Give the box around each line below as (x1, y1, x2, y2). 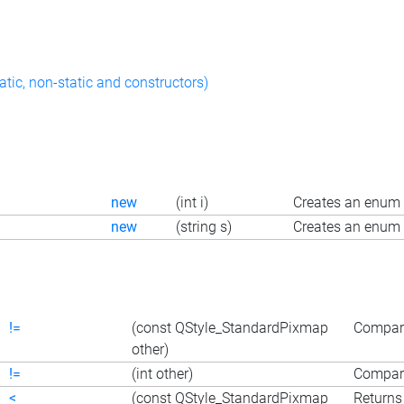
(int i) (176, 194, 208, 212)
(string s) (176, 218, 232, 236)
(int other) (132, 364, 193, 382)
